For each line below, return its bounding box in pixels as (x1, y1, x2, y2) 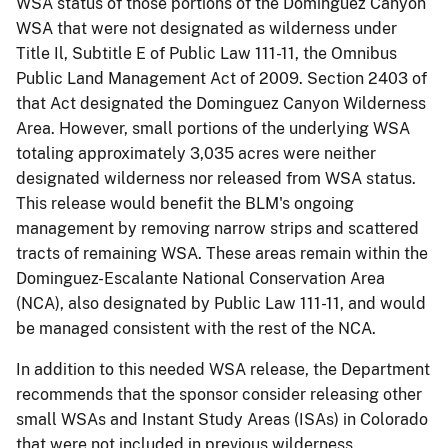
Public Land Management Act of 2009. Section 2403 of (16, 68, 427, 88)
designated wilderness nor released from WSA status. (16, 168, 416, 188)
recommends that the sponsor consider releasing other (16, 384, 422, 404)
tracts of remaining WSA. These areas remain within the (16, 243, 428, 263)
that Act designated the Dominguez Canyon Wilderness (16, 93, 426, 113)
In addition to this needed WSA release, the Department (16, 359, 430, 379)
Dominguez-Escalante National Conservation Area (16, 268, 385, 288)
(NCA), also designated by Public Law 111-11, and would (16, 293, 426, 313)
